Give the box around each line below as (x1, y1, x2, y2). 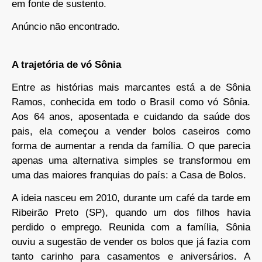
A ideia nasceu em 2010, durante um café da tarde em (12, 192, 250, 204)
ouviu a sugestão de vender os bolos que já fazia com (12, 236, 250, 248)
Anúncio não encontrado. (12, 21, 120, 33)
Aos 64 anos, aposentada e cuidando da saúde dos (12, 111, 250, 123)
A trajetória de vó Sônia (12, 58, 121, 70)
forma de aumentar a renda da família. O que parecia (12, 140, 250, 152)
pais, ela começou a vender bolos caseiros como (12, 126, 250, 137)
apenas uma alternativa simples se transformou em (12, 155, 250, 167)
